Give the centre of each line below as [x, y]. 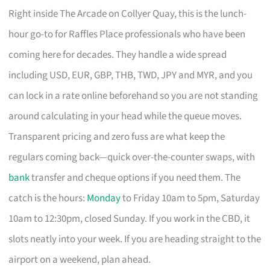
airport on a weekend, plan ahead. [80, 259]
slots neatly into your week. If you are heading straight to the [135, 239]
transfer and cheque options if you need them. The [135, 177]
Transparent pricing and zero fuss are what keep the [117, 137]
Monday [104, 198]
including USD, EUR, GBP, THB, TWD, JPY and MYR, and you [131, 75]
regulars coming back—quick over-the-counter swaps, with [132, 157]
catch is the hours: [48, 198]
